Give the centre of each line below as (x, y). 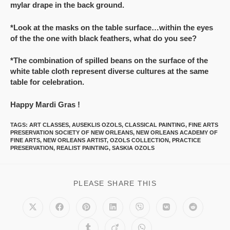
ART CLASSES (49, 125)
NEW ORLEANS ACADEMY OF (177, 132)
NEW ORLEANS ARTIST (75, 140)
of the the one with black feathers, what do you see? (103, 38)
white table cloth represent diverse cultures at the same (109, 71)
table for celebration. (47, 82)
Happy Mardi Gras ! (45, 104)
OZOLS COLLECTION (139, 140)
